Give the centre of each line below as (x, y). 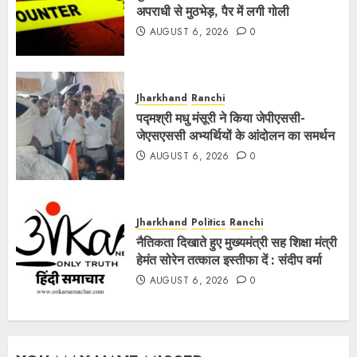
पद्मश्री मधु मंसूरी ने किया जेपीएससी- (221, 118)
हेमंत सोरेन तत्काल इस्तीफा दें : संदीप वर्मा (229, 260)
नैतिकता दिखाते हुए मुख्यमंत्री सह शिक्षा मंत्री (237, 242)
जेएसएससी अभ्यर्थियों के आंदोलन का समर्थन (239, 135)
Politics (208, 222)
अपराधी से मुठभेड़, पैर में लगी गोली (213, 11)
